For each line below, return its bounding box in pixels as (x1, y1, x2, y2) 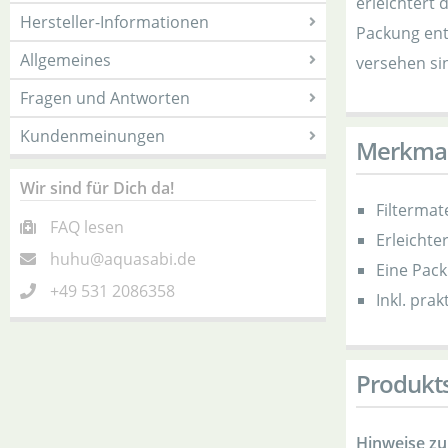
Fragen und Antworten (20, 87, 190, 109)
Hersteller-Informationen (20, 11, 209, 33)
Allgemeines (20, 49, 111, 71)
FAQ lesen (50, 216, 124, 238)
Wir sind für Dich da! (20, 177, 174, 199)
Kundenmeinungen (20, 125, 165, 147)
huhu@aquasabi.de (50, 248, 196, 270)
